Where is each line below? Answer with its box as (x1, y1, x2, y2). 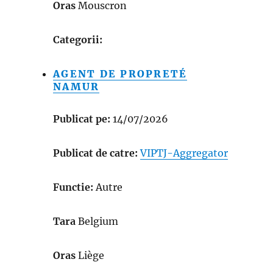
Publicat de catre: (53, 146, 138, 159)
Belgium (78, 214, 119, 227)
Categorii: (53, 33, 103, 46)
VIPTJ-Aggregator (140, 146, 229, 159)
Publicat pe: (53, 112, 111, 125)
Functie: (53, 180, 96, 193)
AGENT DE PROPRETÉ (53, 67, 188, 80)
